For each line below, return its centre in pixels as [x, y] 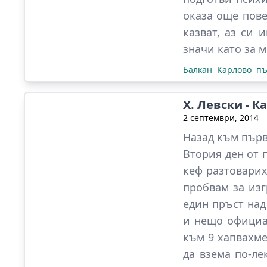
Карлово [234, 69]
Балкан [198, 69]
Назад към [212, 137]
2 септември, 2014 [221, 118]
